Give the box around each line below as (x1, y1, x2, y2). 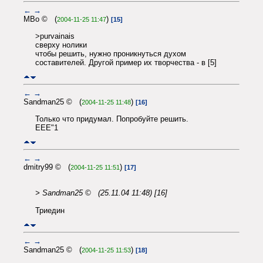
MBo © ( (23, 15, 57, 24)
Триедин (35, 205, 65, 215)
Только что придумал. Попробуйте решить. (35, 114, 188, 123)
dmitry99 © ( (23, 163, 70, 172)
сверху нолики (35, 40, 87, 49)
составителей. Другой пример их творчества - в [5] (35, 58, 217, 67)
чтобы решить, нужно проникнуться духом (35, 49, 186, 58)
